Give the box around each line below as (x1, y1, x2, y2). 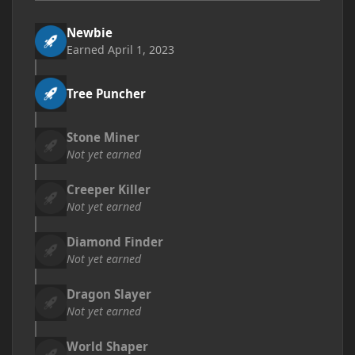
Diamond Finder (67, 234, 163, 250)
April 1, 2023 (108, 42, 174, 57)
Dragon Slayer (67, 286, 151, 302)
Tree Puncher (67, 85, 146, 101)
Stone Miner (67, 129, 139, 145)
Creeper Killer (67, 181, 151, 197)
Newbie (67, 25, 113, 40)
